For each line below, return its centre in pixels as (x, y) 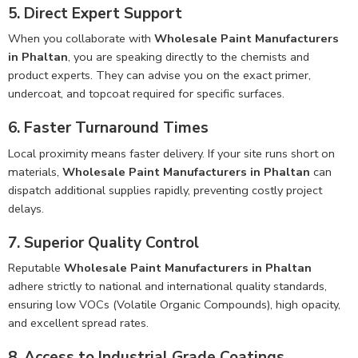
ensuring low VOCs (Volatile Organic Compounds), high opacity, (174, 305)
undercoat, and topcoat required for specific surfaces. (146, 94)
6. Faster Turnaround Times (108, 128)
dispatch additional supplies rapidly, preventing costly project (165, 190)
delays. (26, 208)
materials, (35, 171)
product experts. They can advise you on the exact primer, (159, 76)
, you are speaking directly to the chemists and (189, 57)
